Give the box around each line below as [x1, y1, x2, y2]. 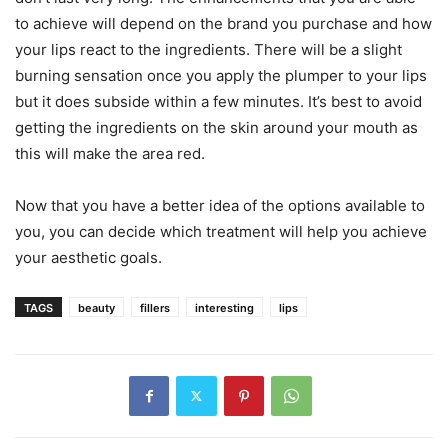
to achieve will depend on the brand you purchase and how [15, 13, 432, 33]
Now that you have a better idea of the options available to [15, 195, 425, 215]
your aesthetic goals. [15, 247, 162, 267]
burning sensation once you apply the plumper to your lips [15, 65, 427, 85]
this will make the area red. [15, 143, 205, 163]
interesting [195, 300, 254, 315]
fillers [140, 300, 170, 315]
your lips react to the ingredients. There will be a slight [15, 39, 402, 59]
